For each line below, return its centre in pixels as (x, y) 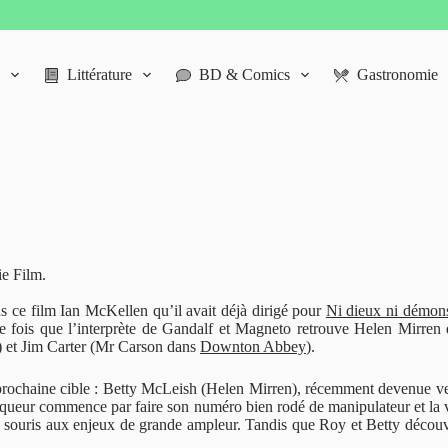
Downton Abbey (253, 346)
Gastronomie (398, 74)
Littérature (99, 74)
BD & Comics (244, 74)
